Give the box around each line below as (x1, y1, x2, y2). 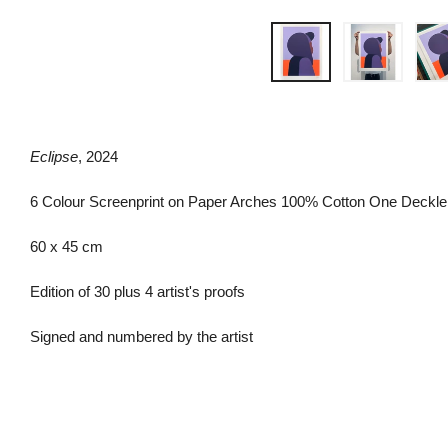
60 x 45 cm (30, 238, 104, 255)
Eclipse (30, 148, 79, 165)
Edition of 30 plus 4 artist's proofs (30, 283, 246, 300)
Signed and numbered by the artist (30, 328, 254, 345)
